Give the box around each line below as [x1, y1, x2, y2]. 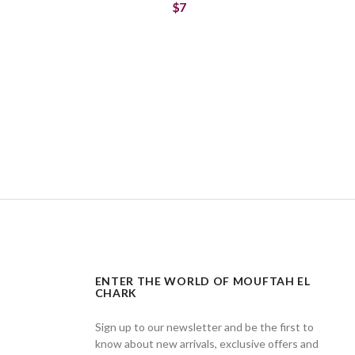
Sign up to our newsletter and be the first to [94, 320, 314, 334]
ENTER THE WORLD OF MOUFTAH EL [94, 274, 311, 288]
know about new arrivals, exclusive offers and [94, 337, 319, 350]
